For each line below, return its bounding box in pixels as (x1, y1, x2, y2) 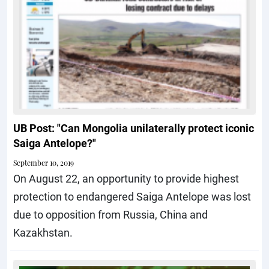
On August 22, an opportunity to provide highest (13, 171, 239, 186)
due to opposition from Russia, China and (13, 207, 208, 222)
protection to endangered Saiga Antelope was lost (13, 189, 251, 204)
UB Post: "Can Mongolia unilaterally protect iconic (13, 121, 254, 136)
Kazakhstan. (13, 225, 73, 240)
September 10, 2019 (13, 158, 74, 168)
